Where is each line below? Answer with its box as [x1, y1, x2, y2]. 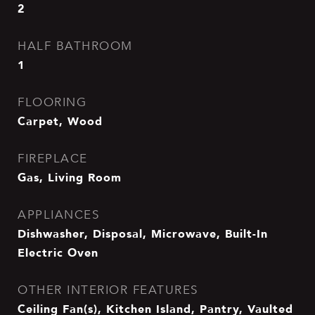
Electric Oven [18, 243, 98, 262]
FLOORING [18, 95, 86, 110]
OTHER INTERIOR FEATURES [18, 283, 198, 297]
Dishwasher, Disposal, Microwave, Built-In [18, 224, 268, 243]
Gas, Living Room [18, 168, 122, 186]
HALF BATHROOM [18, 39, 133, 53]
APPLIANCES [18, 207, 99, 222]
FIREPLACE [18, 151, 88, 166]
